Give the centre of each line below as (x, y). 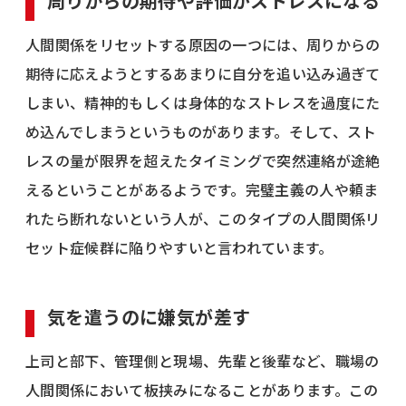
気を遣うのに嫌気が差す (149, 316)
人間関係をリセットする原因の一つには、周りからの (203, 44)
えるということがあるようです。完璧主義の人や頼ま (202, 189)
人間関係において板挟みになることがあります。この (202, 389)
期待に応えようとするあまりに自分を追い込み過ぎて (203, 73)
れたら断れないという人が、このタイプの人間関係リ (203, 218)
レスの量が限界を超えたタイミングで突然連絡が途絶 (203, 160)
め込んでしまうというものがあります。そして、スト (201, 131)
